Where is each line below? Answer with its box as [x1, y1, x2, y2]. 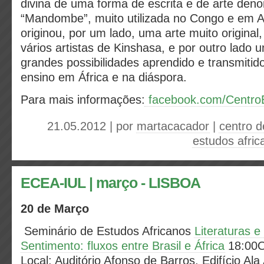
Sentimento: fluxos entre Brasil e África [21, 239, 225, 252]
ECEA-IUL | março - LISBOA [21, 175, 200, 191]
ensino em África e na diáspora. [21, 71, 187, 84]
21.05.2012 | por [47, 120, 137, 133]
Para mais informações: [21, 93, 145, 106]
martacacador [137, 120, 209, 133]
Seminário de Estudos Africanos [24, 225, 194, 237]
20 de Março [21, 202, 89, 215]
